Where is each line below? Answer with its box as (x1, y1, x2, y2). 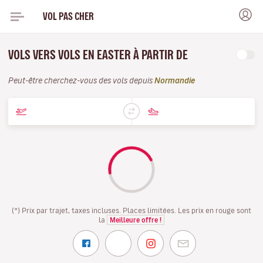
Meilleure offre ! (110, 217, 161, 223)
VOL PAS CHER (42, 11, 94, 21)
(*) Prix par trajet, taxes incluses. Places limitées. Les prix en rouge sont (12, 207, 251, 214)
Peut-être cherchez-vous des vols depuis (8, 77, 154, 85)
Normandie (154, 77, 195, 85)
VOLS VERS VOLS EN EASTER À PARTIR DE (8, 49, 190, 61)
